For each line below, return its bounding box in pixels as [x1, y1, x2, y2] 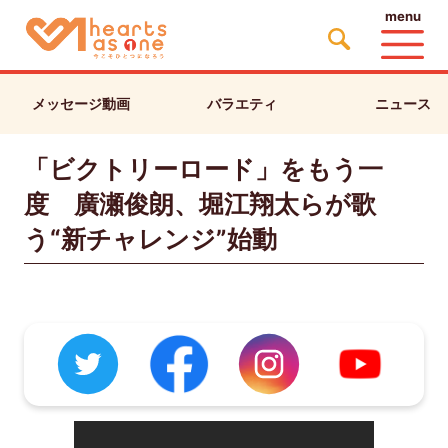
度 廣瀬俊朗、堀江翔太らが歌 [23, 188, 376, 219]
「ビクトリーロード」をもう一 [23, 153, 383, 184]
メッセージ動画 [31, 94, 130, 112]
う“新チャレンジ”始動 [23, 223, 277, 254]
